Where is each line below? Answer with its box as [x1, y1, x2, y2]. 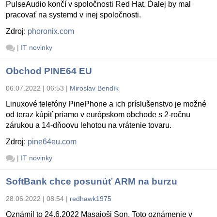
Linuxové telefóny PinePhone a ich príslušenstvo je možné [6, 99, 206, 108]
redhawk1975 [70, 194, 111, 202]
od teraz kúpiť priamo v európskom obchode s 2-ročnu [6, 110, 190, 119]
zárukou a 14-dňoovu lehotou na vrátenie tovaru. [6, 121, 171, 129]
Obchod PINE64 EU [6, 65, 92, 76]
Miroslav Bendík [70, 84, 119, 92]
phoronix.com [28, 27, 74, 36]
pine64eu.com [28, 137, 77, 146]
